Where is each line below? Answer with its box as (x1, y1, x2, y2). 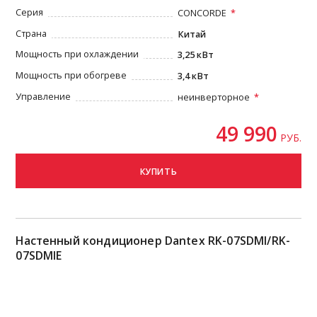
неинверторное (178, 91, 250, 103)
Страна (16, 27, 47, 40)
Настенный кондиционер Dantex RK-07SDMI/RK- (16, 232, 291, 248)
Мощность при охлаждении (16, 48, 139, 61)
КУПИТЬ (139, 165, 178, 178)
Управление (16, 90, 71, 103)
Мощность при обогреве (16, 69, 127, 82)
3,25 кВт (178, 49, 214, 62)
